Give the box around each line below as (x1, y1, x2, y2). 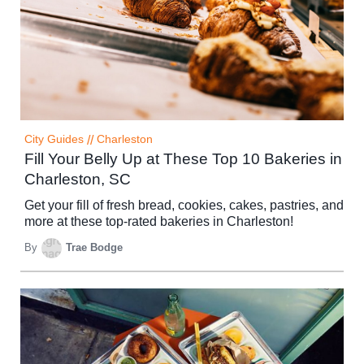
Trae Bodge (66, 241, 123, 254)
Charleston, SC (24, 170, 131, 188)
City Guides (24, 132, 84, 145)
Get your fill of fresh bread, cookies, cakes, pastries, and (24, 197, 344, 212)
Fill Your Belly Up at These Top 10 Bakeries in (24, 149, 342, 167)
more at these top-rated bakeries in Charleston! (24, 214, 293, 228)
